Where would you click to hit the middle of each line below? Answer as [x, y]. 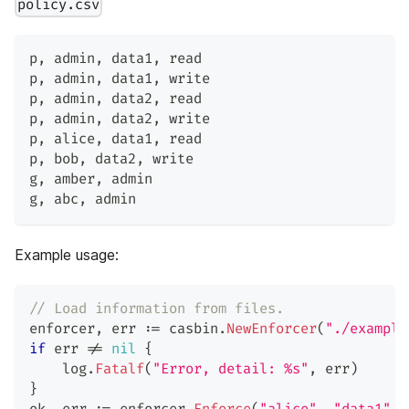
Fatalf [120, 370]
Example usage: [67, 255]
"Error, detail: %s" [231, 370]
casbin [189, 330]
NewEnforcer [272, 330]
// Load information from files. [157, 309]
